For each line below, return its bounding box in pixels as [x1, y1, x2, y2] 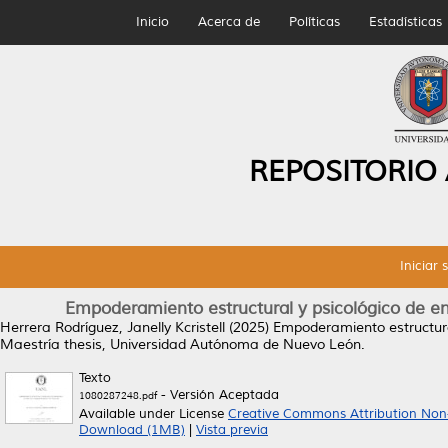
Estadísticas [368, 14, 442, 30]
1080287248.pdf [79, 389, 157, 402]
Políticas [288, 14, 340, 30]
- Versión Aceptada [157, 387, 279, 403]
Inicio [135, 14, 169, 30]
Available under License [79, 406, 228, 422]
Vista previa [196, 422, 268, 438]
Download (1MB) [79, 422, 185, 438]
